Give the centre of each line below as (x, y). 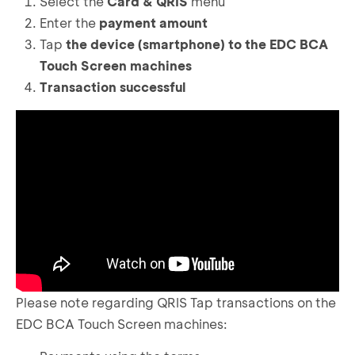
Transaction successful (113, 86)
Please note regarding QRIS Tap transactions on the (176, 303)
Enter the (69, 22)
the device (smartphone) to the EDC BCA (197, 44)
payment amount (153, 22)
